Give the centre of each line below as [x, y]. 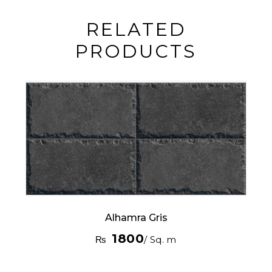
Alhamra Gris [136, 218]
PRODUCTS [136, 52]
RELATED [136, 30]
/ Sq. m [160, 240]
